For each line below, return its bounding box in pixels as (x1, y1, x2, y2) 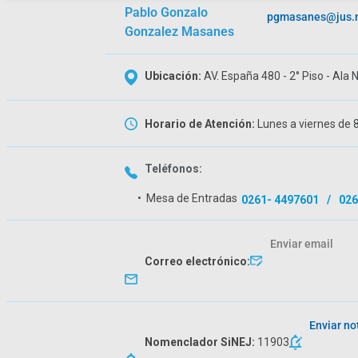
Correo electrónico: (145, 254, 250, 268)
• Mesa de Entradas (137, 192, 237, 205)
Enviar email (270, 237, 333, 251)
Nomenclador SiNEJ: (145, 336, 257, 349)
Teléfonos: (145, 162, 202, 176)
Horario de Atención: (145, 117, 255, 131)
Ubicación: (145, 70, 204, 83)
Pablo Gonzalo (125, 5, 208, 21)
